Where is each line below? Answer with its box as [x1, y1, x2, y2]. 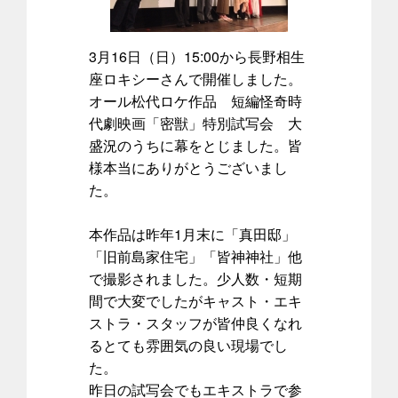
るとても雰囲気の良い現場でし [89, 334, 288, 355]
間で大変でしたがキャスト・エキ [89, 290, 302, 311]
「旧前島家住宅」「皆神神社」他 [89, 245, 302, 267]
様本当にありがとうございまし [89, 156, 288, 178]
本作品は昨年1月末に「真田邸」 [89, 223, 296, 244]
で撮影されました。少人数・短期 [89, 267, 302, 289]
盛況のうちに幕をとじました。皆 [89, 134, 302, 155]
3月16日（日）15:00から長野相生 [89, 45, 305, 67]
